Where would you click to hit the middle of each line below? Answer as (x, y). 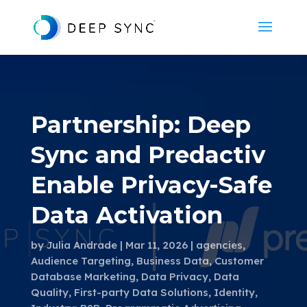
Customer (239, 261)
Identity (234, 292)
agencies (219, 245)
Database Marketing (83, 277)
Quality (49, 292)
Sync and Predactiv (148, 155)
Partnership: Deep (140, 125)
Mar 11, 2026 (156, 245)
